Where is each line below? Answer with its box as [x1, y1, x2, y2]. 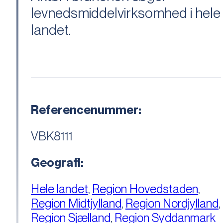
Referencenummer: [31, 103, 141, 117]
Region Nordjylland [125, 196, 219, 211]
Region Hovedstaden [92, 182, 198, 197]
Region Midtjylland [31, 196, 121, 211]
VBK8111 [31, 129, 73, 144]
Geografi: [31, 155, 84, 170]
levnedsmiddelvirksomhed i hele [31, 4, 221, 22]
